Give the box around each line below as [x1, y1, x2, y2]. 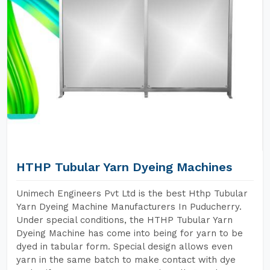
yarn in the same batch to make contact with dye [16, 254, 236, 265]
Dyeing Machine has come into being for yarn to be [16, 228, 243, 239]
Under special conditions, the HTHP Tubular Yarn [16, 215, 233, 225]
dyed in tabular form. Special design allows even [16, 241, 233, 252]
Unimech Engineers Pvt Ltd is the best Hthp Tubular [16, 188, 248, 199]
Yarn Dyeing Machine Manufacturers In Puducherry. [16, 201, 242, 212]
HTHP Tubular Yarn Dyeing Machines [16, 160, 232, 174]
